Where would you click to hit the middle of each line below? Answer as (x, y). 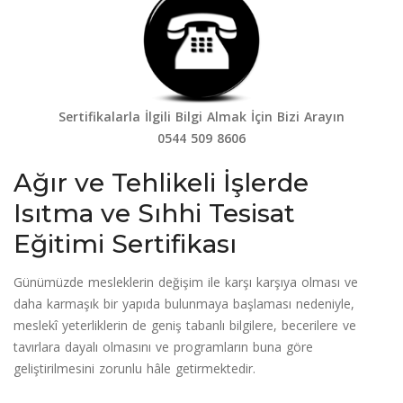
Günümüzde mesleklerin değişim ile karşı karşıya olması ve (186, 282)
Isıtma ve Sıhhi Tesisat (154, 213)
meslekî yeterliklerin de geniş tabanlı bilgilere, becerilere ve (185, 325)
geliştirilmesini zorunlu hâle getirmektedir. (134, 368)
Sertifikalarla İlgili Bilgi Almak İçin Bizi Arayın (201, 116)
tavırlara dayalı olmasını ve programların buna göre (163, 346)
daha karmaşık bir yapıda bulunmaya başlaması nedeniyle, (184, 303)
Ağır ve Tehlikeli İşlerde (161, 182)
